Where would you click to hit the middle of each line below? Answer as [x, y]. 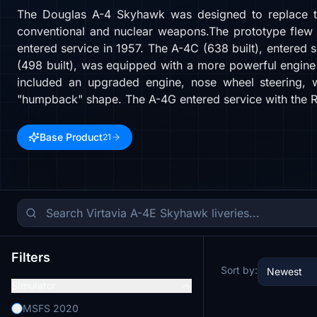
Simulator [34, 286]
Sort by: [239, 270]
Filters [31, 257]
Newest [284, 271]
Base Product [71, 137]
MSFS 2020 [51, 308]
